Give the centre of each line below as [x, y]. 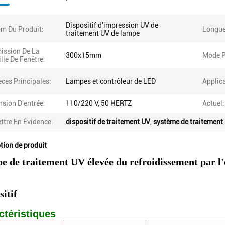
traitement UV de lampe [103, 33]
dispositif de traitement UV [108, 122]
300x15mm [84, 55]
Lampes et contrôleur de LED [111, 81]
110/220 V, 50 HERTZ [99, 103]
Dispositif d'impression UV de [112, 25]
